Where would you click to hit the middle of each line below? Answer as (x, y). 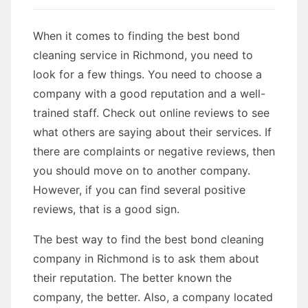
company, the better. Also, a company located (153, 297)
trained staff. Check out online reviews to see (151, 113)
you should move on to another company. (142, 170)
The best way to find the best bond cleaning (148, 239)
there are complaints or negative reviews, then (154, 151)
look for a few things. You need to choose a (147, 74)
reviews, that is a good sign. (106, 209)
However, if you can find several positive (139, 190)
